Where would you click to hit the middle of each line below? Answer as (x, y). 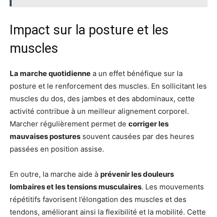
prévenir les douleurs (137, 174)
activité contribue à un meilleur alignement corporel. (99, 111)
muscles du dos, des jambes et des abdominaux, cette (102, 98)
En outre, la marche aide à (55, 174)
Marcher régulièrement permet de (69, 124)
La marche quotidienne (50, 73)
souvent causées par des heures (137, 136)
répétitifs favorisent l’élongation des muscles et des (98, 199)
